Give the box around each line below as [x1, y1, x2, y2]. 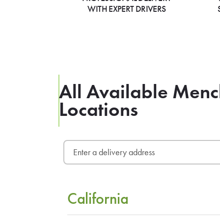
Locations [59, 97, 138, 121]
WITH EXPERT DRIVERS [87, 3, 166, 15]
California [67, 189, 129, 209]
